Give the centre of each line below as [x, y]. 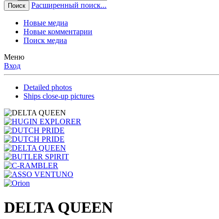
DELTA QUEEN [58, 207]
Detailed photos [48, 88]
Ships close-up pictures [59, 96]
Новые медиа [46, 23]
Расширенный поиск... [69, 5]
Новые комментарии [58, 32]
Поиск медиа [45, 41]
